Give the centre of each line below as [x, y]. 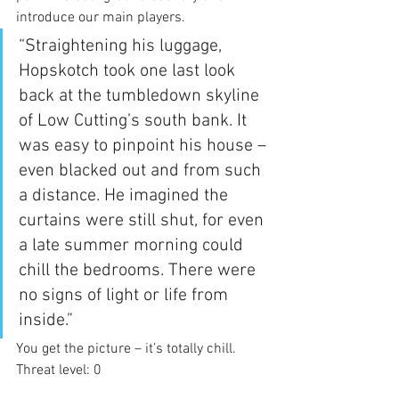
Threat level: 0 [59, 370]
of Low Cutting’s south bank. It [135, 121]
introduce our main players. [101, 17]
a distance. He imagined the [126, 195]
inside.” [46, 320]
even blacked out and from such [142, 171]
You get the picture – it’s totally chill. [128, 349]
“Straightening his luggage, [122, 46]
